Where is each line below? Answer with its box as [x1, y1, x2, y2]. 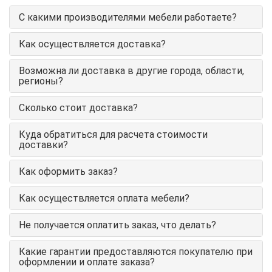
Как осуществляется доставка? [19, 38, 166, 50]
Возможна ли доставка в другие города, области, [19, 64, 244, 76]
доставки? [19, 138, 68, 151]
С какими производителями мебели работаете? [19, 11, 237, 23]
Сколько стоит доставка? [19, 101, 138, 114]
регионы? [19, 75, 63, 87]
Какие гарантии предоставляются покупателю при [19, 245, 253, 257]
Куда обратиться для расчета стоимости [19, 128, 208, 140]
